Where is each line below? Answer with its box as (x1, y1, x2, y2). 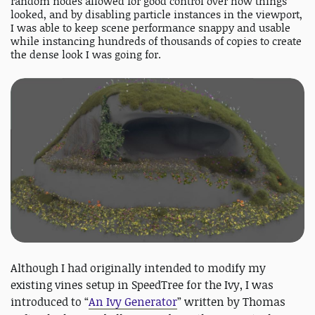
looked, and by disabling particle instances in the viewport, (11, 6, 302, 22)
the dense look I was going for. (11, 46, 161, 62)
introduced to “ (11, 294, 89, 310)
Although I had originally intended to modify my (11, 260, 266, 276)
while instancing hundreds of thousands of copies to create (11, 33, 302, 49)
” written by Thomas (177, 294, 285, 310)
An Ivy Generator (89, 294, 177, 310)
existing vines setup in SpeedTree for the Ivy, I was (11, 277, 274, 293)
